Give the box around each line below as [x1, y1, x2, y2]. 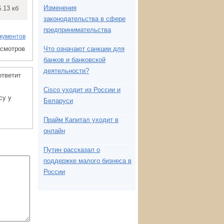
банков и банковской [43, 56, 105, 63]
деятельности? [43, 67, 89, 74]
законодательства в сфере [43, 15, 125, 22]
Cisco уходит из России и [43, 86, 120, 93]
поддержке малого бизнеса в [43, 157, 131, 164]
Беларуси [43, 97, 73, 104]
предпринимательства [43, 26, 111, 33]
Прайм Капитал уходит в [43, 116, 118, 123]
